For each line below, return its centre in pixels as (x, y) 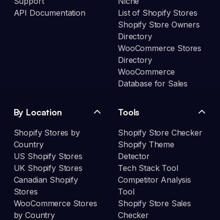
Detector (134, 156)
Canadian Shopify (46, 180)
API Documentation (49, 13)
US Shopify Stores (48, 156)
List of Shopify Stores (158, 13)
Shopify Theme (146, 145)
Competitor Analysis (154, 180)
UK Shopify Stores (48, 168)
